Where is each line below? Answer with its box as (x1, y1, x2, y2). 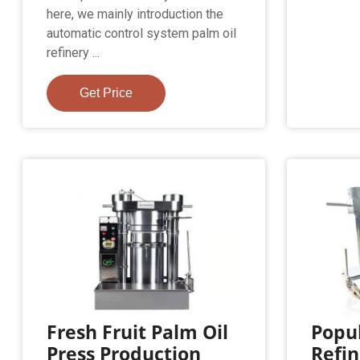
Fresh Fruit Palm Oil (47, 318, 229, 345)
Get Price (80, 85, 133, 100)
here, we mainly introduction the (47, 6, 224, 22)
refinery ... (47, 44, 100, 60)
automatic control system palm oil (47, 25, 237, 41)
